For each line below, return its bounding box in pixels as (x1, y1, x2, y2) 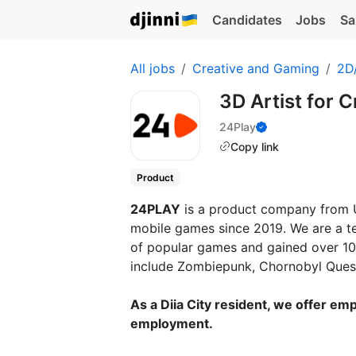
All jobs (130, 60, 175, 76)
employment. (130, 315, 213, 332)
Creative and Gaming (192, 60, 319, 76)
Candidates (211, 12, 282, 28)
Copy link (230, 139, 279, 153)
